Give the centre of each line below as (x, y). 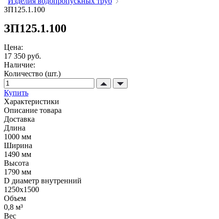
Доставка (19, 119)
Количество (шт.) (32, 74)
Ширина (18, 146)
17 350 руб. (22, 56)
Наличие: (20, 65)
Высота (16, 163)
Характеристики (32, 102)
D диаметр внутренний (43, 181)
